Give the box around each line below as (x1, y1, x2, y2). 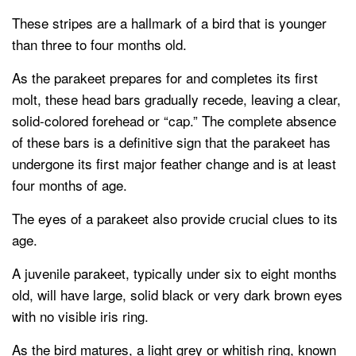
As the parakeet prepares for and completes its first (12, 68, 318, 88)
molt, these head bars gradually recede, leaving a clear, (12, 89, 341, 110)
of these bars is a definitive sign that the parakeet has (12, 132, 331, 153)
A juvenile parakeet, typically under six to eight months (12, 263, 337, 284)
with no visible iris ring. (12, 306, 149, 327)
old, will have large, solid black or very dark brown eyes (12, 284, 342, 305)
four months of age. (12, 175, 127, 195)
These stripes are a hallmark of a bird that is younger (12, 13, 327, 33)
